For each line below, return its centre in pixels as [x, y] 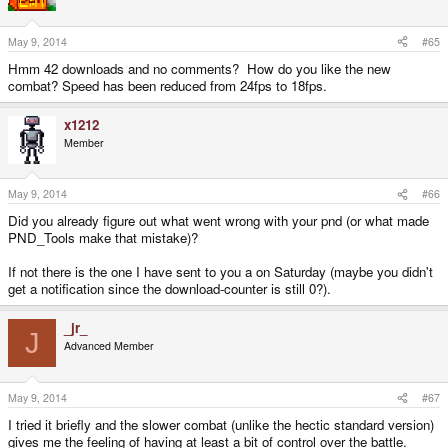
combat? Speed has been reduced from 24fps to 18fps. [167, 85]
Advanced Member [109, 346]
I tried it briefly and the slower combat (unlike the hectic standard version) [221, 425]
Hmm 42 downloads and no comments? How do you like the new [199, 68]
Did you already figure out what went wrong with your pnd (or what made [218, 221]
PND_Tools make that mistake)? [103, 238]
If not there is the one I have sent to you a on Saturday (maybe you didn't [220, 272]
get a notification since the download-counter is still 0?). [169, 289]
